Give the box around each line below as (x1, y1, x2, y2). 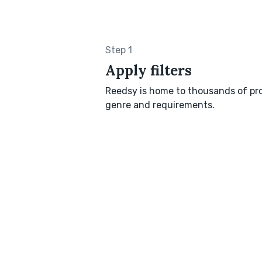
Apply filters (105, 61, 192, 80)
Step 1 (105, 44, 132, 56)
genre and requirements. (105, 99, 215, 111)
